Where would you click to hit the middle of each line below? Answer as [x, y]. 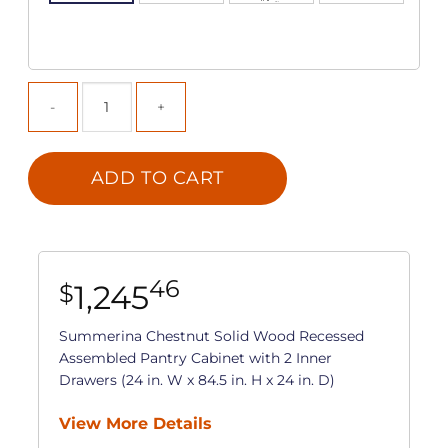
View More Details [135, 423]
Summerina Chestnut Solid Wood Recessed [211, 335]
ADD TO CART [157, 177]
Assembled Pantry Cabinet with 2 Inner [195, 357]
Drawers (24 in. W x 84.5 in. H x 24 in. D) [196, 379]
